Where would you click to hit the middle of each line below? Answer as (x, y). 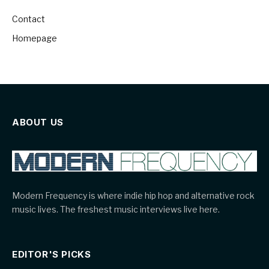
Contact (29, 19)
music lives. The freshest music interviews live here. (116, 209)
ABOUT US (38, 122)
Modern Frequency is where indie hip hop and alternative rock (133, 195)
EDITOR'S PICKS (52, 254)
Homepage (35, 38)
